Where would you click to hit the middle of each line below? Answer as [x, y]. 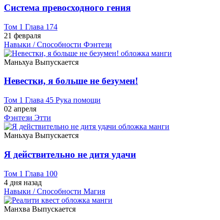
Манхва [18, 209]
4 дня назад [23, 182]
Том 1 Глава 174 [31, 27]
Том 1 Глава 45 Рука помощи [52, 100]
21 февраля [22, 35]
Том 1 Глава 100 [31, 173]
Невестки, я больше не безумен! [71, 81]
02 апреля [20, 109]
